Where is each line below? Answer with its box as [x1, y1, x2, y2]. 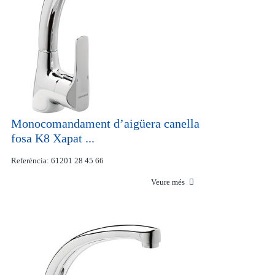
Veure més [150, 177, 187, 187]
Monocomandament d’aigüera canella [10, 117, 199, 130]
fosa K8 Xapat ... [10, 131, 95, 145]
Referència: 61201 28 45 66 [10, 156, 104, 165]
